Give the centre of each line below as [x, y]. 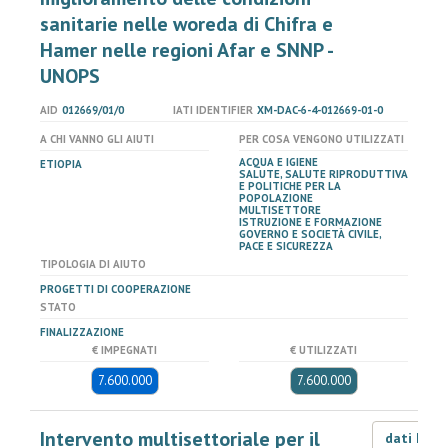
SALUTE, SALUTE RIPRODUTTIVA [323, 174]
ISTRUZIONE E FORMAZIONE [310, 222]
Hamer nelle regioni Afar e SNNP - [186, 50]
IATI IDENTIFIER [212, 110]
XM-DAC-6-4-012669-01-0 [319, 110]
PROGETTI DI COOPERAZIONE [115, 289]
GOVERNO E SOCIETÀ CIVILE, [310, 234]
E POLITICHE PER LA [290, 186]
